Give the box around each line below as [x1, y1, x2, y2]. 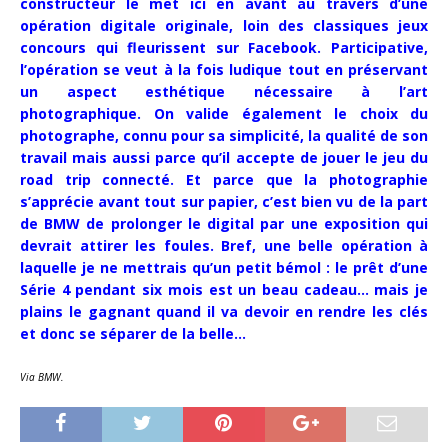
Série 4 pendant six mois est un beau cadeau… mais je [20, 279, 428, 299]
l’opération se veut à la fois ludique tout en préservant [20, 59, 428, 79]
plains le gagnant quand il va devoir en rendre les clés [20, 301, 428, 321]
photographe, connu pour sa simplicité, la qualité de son [20, 125, 428, 145]
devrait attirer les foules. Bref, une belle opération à [20, 235, 428, 255]
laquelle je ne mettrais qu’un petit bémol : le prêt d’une [20, 257, 428, 277]
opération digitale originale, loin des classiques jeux [20, 15, 428, 35]
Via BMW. [20, 369, 64, 384]
